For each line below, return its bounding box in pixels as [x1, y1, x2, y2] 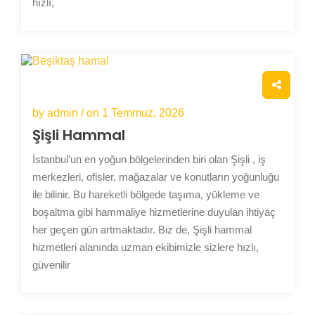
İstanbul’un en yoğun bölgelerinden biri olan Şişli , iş [32, 153, 266, 165]
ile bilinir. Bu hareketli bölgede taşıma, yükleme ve [32, 188, 259, 200]
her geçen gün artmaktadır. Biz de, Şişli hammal [32, 223, 252, 236]
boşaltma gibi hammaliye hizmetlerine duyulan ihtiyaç [32, 205, 276, 218]
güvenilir [32, 258, 70, 271]
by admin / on [32, 106, 102, 119]
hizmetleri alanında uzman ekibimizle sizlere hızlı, [32, 240, 259, 253]
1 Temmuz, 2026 [102, 106, 184, 119]
